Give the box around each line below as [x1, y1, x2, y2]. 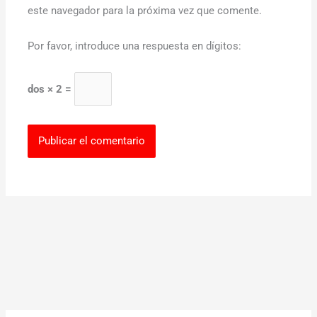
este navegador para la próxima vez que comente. [28, 4, 263, 18]
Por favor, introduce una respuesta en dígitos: [28, 39, 242, 52]
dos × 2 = [28, 83, 75, 96]
